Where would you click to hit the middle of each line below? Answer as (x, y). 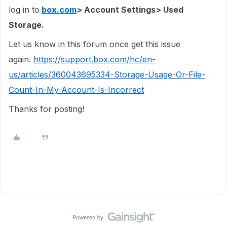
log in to (24, 10)
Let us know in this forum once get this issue (94, 44)
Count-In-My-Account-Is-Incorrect (76, 90)
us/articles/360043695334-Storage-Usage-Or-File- (107, 74)
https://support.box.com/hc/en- (94, 59)
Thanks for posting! (48, 109)
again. (21, 59)
